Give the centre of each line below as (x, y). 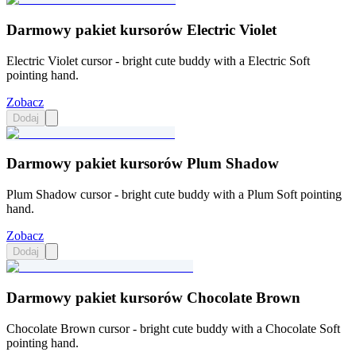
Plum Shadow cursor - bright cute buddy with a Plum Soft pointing (174, 195)
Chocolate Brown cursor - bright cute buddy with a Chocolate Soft (173, 328)
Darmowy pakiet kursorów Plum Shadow (143, 164)
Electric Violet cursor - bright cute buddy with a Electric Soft (158, 60)
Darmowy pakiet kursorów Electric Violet (141, 29)
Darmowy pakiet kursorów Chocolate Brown (153, 297)
